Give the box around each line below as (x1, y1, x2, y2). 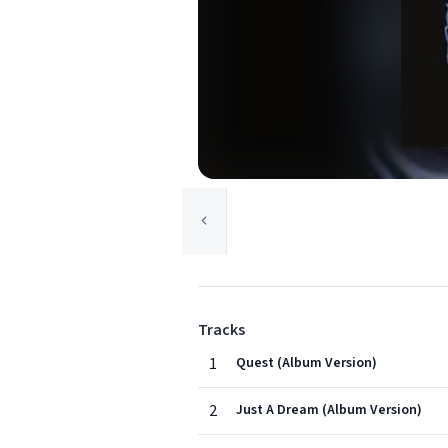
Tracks (198, 319, 245, 341)
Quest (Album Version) (236, 353, 377, 373)
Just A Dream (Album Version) (236, 400, 422, 420)
